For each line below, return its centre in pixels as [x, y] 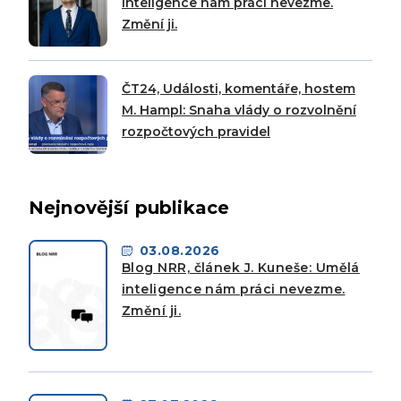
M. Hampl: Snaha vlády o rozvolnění [239, 110]
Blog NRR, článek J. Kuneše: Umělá [241, 267]
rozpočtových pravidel [196, 131]
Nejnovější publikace [129, 207]
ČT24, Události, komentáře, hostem [239, 88]
